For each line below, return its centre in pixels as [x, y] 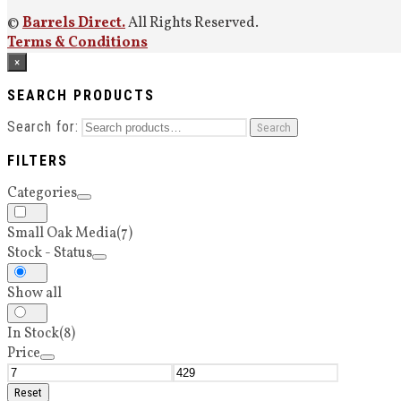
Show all [34, 294]
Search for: [43, 127]
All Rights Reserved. [192, 23]
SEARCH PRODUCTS [81, 95]
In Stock [33, 334]
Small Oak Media [62, 234]
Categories [42, 193]
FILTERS [38, 161]
